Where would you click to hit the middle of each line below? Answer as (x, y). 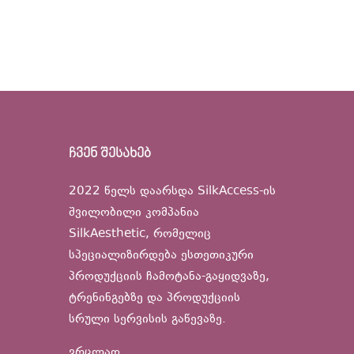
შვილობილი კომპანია (134, 213)
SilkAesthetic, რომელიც (140, 235)
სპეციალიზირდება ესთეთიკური (161, 256)
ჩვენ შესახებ (110, 154)
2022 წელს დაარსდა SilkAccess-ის (172, 192)
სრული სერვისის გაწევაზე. (147, 320)
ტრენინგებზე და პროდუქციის (154, 299)
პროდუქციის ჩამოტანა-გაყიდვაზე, (169, 277)
